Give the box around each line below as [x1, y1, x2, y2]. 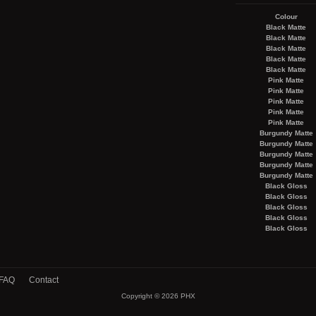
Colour [274, 13, 298, 20]
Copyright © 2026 [121, 292, 181, 300]
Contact [29, 275, 59, 285]
